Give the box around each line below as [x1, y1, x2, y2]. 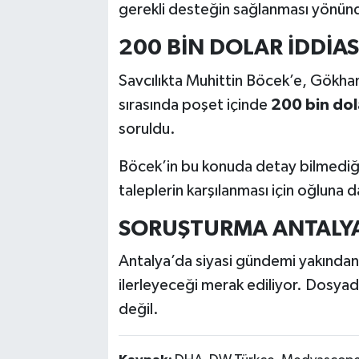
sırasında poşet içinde [118, 96, 271, 113]
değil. [118, 301, 159, 318]
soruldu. [118, 120, 175, 137]
